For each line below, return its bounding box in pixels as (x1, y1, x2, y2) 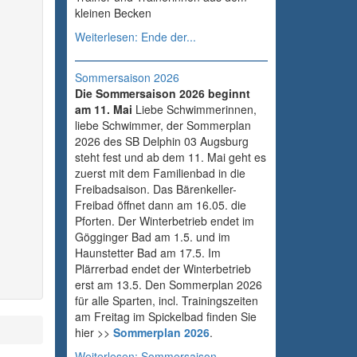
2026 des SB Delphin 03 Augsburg (74, 133, 249, 150)
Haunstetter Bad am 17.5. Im (74, 245, 221, 261)
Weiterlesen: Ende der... (74, 29, 196, 45)
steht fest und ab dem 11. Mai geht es (74, 149, 266, 166)
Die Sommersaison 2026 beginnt (74, 85, 250, 102)
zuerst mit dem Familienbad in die (74, 165, 245, 182)
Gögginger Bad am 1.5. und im (74, 229, 230, 245)
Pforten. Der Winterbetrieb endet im (74, 213, 254, 229)
